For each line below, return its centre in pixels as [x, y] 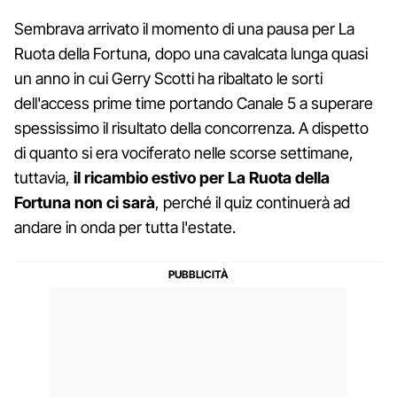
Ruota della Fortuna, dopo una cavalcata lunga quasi [191, 53]
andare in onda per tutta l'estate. [125, 227]
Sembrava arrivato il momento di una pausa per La [184, 28]
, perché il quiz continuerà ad [253, 202]
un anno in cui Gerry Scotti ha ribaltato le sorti [168, 78]
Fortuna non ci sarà [85, 202]
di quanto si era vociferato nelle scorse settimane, [184, 152]
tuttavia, [44, 177]
